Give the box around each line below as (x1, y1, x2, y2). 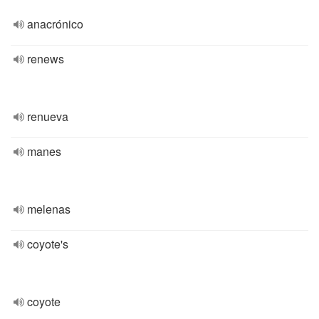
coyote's (27, 236, 68, 252)
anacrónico (27, 16, 83, 32)
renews (27, 51, 64, 67)
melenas (27, 201, 70, 217)
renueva (27, 108, 68, 125)
